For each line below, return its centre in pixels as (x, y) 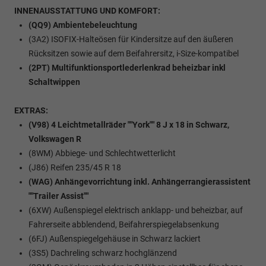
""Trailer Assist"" (58, 196)
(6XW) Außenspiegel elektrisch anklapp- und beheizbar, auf (136, 210)
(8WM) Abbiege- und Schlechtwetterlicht (102, 153)
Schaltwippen (54, 82)
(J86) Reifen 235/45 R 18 (75, 167)
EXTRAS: (31, 110)
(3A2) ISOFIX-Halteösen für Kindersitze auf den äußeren (131, 39)
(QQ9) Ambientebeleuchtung (83, 25)
